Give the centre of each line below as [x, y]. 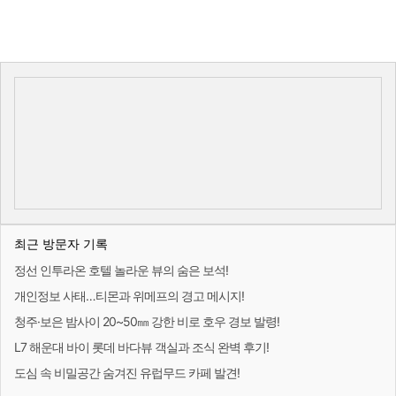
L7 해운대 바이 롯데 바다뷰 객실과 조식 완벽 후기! [141, 346]
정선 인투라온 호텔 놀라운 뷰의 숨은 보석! [121, 270]
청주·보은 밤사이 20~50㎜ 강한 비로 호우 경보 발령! [147, 321]
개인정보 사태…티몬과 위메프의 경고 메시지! [129, 295]
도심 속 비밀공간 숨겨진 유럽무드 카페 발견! [127, 372]
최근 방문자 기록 [61, 243]
